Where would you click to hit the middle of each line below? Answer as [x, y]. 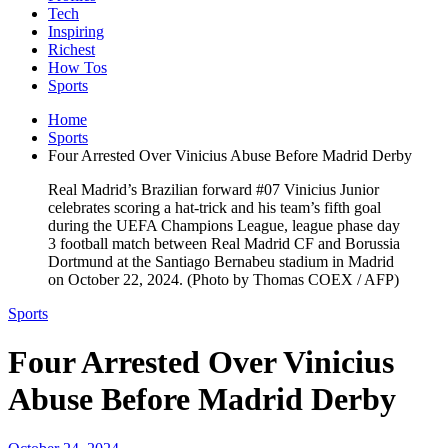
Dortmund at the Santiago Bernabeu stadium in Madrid [221, 261]
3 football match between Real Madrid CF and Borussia [224, 243]
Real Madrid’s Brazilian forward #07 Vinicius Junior [213, 189]
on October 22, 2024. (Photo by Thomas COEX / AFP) [223, 279]
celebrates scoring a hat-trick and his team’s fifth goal [214, 207]
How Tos [77, 67]
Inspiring [76, 31]
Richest [71, 49]
